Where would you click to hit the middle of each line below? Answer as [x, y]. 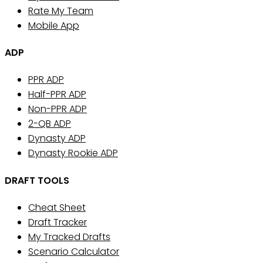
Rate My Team [61, 11]
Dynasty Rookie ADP [73, 153]
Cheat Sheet [57, 207]
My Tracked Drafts [69, 237]
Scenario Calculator [74, 251]
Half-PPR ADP [57, 95]
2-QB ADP [50, 124]
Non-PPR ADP [58, 109]
